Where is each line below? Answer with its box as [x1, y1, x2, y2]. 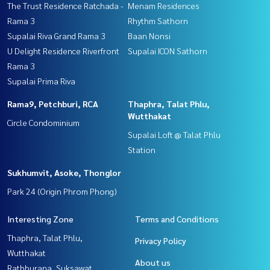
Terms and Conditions [135, 213, 219, 225]
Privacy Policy [135, 235, 186, 246]
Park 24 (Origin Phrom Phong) [7, 186, 117, 197]
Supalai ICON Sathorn [128, 45, 207, 57]
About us [135, 257, 171, 268]
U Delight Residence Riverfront [7, 45, 119, 57]
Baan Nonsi [128, 30, 171, 42]
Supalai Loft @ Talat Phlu [128, 129, 221, 140]
